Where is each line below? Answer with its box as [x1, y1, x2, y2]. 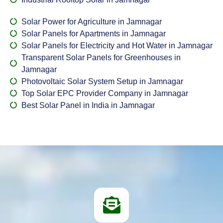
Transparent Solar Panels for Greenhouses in [21, 53, 181, 62]
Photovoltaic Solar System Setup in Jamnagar [21, 77, 183, 86]
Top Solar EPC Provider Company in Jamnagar [21, 89, 188, 98]
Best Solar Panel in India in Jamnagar [21, 101, 155, 110]
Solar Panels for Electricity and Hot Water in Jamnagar [21, 41, 213, 50]
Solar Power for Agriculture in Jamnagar [21, 17, 162, 26]
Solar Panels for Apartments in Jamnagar [21, 29, 166, 38]
